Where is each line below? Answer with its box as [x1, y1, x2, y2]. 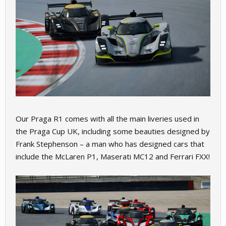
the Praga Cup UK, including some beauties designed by [16, 126, 210, 136]
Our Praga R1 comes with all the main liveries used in [16, 113, 199, 124]
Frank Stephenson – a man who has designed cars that [16, 138, 204, 149]
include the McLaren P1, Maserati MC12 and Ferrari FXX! [16, 151, 210, 161]
